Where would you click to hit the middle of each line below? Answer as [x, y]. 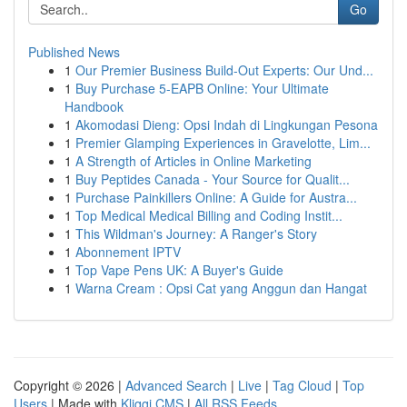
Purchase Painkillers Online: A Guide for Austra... [216, 197]
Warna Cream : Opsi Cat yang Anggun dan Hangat [221, 288]
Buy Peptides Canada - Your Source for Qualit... [213, 179]
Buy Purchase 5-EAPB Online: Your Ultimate [202, 88]
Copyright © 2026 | [69, 385]
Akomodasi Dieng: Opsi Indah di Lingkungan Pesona [227, 124]
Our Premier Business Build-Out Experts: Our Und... [224, 70]
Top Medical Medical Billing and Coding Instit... [209, 215]
